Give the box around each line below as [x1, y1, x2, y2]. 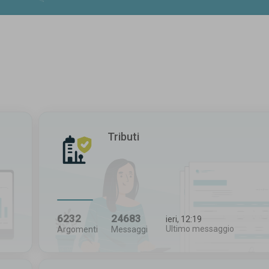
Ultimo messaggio [165, 223, 234, 234]
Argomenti [56, 224, 98, 234]
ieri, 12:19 [165, 214, 202, 224]
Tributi [107, 130, 139, 143]
